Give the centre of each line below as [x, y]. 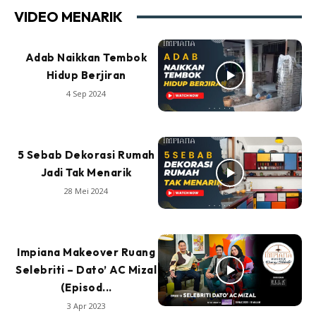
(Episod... [86, 288]
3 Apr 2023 [86, 306]
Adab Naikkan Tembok [86, 58]
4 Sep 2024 [86, 94]
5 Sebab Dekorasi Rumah [86, 155]
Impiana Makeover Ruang [86, 253]
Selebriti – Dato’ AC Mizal [86, 270]
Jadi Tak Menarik [86, 173]
